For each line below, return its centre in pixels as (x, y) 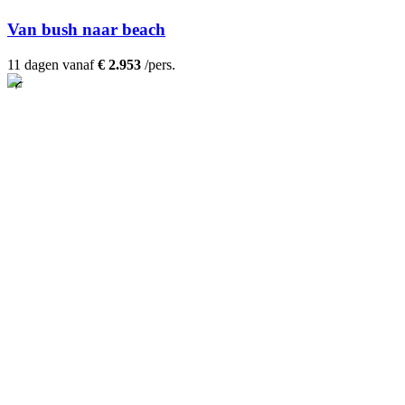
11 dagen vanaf (52, 65)
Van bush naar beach (86, 30)
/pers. (158, 65)
